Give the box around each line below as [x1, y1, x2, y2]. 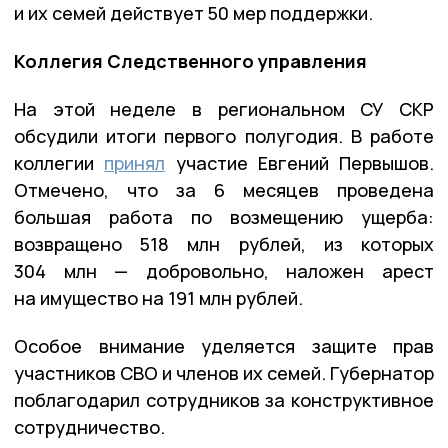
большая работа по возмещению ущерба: [14, 205, 434, 230]
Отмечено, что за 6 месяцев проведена [14, 178, 434, 203]
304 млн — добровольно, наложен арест [14, 259, 434, 284]
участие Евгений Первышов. [165, 151, 434, 176]
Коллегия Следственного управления [14, 49, 367, 74]
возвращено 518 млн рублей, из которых [14, 232, 434, 257]
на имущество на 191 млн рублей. [14, 286, 303, 311]
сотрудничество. [14, 415, 165, 440]
